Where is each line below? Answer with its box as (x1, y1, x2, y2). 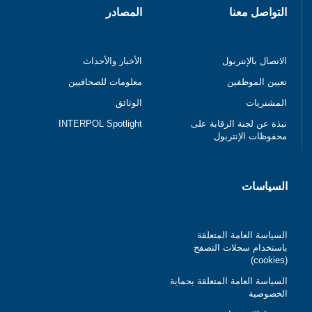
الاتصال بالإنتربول (222, 56, 287, 67)
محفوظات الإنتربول (214, 131, 287, 142)
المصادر (106, 4, 142, 20)
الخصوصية (249, 288, 288, 299)
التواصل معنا (229, 4, 287, 20)
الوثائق (116, 97, 142, 109)
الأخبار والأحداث (83, 56, 142, 67)
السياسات (242, 178, 288, 194)
